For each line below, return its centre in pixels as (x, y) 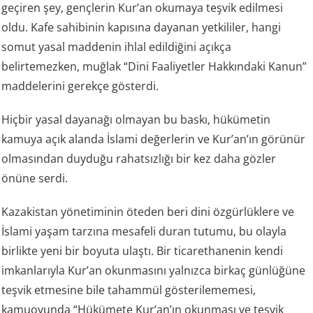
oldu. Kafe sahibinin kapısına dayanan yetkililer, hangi (141, 28)
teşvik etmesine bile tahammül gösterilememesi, (129, 290)
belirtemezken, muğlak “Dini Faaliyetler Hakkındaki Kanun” (154, 67)
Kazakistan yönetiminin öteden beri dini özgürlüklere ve (148, 212)
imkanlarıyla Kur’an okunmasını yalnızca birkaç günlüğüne (154, 271)
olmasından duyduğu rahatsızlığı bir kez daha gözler (139, 159)
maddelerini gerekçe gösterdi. (80, 86)
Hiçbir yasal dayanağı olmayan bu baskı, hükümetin (136, 120)
